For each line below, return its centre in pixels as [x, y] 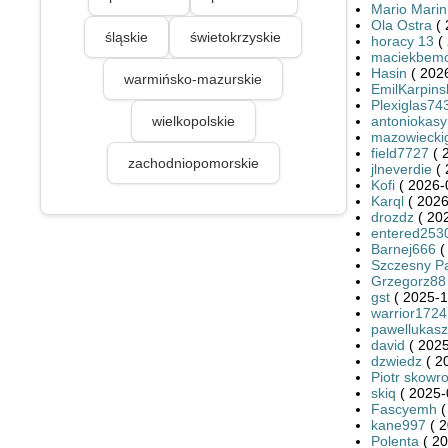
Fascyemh [403, 408]
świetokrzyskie [236, 36]
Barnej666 [403, 248]
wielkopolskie [193, 120]
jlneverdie [401, 168]
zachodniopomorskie [193, 162]
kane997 [398, 424]
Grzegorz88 [408, 280]
